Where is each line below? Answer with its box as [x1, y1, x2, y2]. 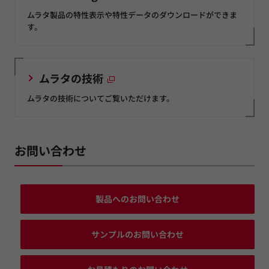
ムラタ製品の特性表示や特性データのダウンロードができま [27, 8, 237, 20]
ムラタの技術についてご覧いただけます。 [27, 92, 174, 104]
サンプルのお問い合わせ [91, 228, 184, 240]
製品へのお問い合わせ [95, 192, 180, 205]
